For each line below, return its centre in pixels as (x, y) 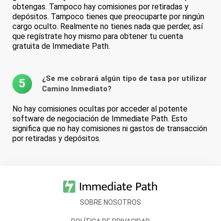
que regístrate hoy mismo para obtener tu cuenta (98, 36)
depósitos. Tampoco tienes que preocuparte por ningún (108, 16)
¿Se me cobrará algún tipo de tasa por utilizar (124, 78)
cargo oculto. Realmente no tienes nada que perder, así (108, 26)
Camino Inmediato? (77, 89)
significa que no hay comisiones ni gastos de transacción (110, 128)
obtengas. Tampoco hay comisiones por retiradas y (100, 6)
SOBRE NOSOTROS (110, 202)
